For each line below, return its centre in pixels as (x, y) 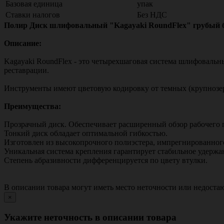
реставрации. (26, 70)
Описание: (23, 43)
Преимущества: (32, 106)
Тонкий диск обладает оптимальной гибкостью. (86, 133)
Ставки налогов (33, 14)
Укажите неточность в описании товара (90, 217)
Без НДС (152, 14)
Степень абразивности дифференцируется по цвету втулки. (106, 160)
